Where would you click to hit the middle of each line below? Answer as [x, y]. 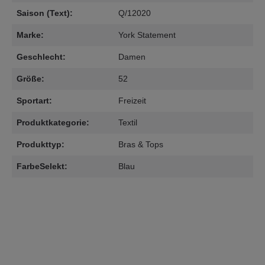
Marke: [30, 35]
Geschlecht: [41, 57]
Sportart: [34, 101]
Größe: [30, 79]
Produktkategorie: [53, 122]
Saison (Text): [45, 13]
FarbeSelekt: [42, 166]
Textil [128, 122]
